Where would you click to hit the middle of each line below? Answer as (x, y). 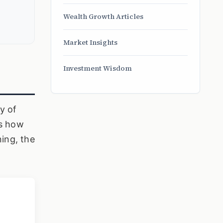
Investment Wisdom (98, 68)
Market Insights (90, 42)
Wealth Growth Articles (103, 16)
